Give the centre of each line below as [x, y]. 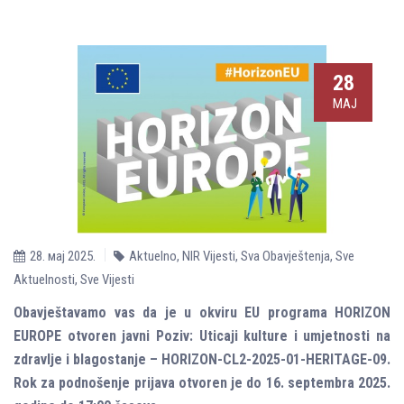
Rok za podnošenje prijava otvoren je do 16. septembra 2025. [202, 383]
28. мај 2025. [63, 256]
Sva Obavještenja [285, 256]
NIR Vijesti [209, 256]
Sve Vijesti [107, 280]
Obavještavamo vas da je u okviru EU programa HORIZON [202, 312]
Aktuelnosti [44, 280]
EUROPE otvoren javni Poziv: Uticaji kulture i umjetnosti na [202, 336]
